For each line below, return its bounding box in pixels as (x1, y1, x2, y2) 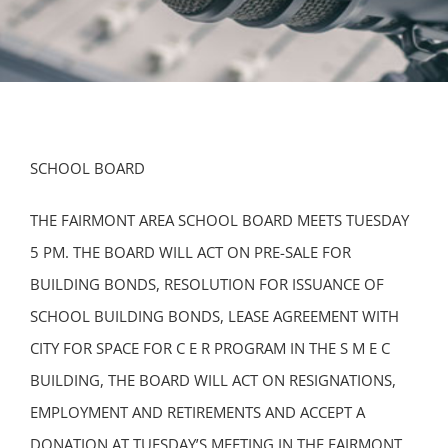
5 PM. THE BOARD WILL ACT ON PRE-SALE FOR (30, 242, 351, 262)
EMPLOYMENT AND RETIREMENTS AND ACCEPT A (30, 402, 365, 422)
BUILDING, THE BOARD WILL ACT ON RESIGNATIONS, (30, 370, 396, 390)
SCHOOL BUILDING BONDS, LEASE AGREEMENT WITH (30, 306, 399, 326)
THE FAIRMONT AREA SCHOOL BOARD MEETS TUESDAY (30, 210, 409, 230)
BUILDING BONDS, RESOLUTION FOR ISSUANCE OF (30, 274, 384, 294)
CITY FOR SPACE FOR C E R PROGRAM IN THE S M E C (30, 338, 390, 358)
